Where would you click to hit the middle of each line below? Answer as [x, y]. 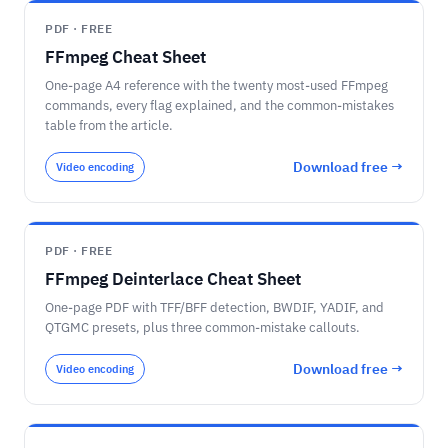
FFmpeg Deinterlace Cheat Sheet [173, 279]
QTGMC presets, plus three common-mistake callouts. [202, 327]
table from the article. [109, 125]
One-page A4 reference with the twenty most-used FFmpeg [216, 85]
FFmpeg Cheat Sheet [125, 57]
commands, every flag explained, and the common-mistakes [219, 105]
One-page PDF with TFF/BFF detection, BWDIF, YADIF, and [214, 307]
